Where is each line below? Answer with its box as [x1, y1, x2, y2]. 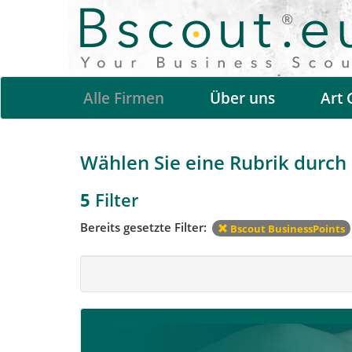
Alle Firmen [83, 88, 164, 109]
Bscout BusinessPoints [228, 221, 345, 236]
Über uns [210, 88, 275, 109]
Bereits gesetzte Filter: [80, 218, 210, 235]
